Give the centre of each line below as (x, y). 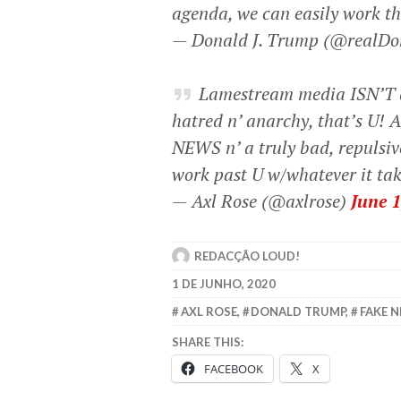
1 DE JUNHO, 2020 (224, 284)
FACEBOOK (234, 369)
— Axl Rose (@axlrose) (261, 201)
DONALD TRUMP (299, 312)
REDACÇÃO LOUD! (247, 256)
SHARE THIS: (208, 341)
